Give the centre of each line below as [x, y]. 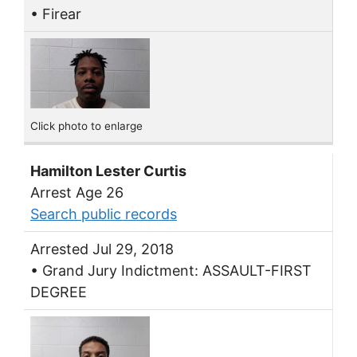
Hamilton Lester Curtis [108, 171]
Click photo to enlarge [86, 126]
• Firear [56, 14]
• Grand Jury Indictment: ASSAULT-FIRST [171, 270]
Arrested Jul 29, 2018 [102, 249]
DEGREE [59, 292]
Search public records [104, 214]
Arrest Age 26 [77, 192]
